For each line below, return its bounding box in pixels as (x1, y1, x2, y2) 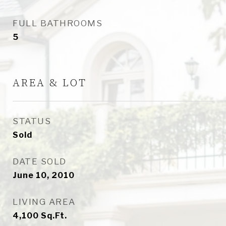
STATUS (13, 116, 51, 126)
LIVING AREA (13, 197, 76, 207)
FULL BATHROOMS (13, 18, 102, 28)
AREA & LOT (13, 77, 87, 90)
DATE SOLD (13, 156, 67, 166)
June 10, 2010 (13, 171, 75, 180)
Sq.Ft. (41, 211, 67, 220)
